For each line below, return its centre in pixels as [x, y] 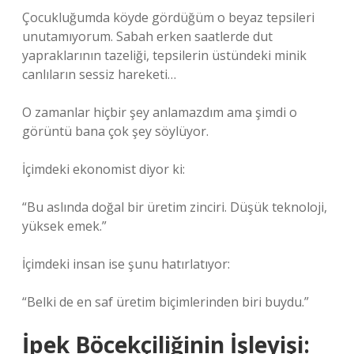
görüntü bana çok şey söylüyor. [115, 131]
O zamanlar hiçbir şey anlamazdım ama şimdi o [160, 112]
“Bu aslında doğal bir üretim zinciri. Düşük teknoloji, [175, 207]
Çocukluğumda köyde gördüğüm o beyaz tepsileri [168, 17]
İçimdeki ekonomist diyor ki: [104, 169]
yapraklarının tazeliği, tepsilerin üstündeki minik [164, 55]
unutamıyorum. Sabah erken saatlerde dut [147, 36]
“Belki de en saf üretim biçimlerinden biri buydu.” [166, 302]
